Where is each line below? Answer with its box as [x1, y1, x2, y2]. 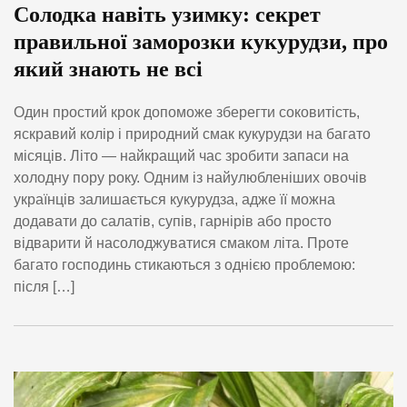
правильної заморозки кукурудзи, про [14, 29, 388, 54]
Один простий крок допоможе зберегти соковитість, [14, 104, 360, 121]
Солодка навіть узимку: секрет [14, 2, 321, 26]
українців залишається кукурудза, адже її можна [14, 192, 335, 208]
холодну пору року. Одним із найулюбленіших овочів [14, 170, 367, 186]
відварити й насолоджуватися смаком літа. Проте [14, 235, 349, 252]
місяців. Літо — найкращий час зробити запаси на [14, 148, 349, 164]
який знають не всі [14, 56, 203, 81]
